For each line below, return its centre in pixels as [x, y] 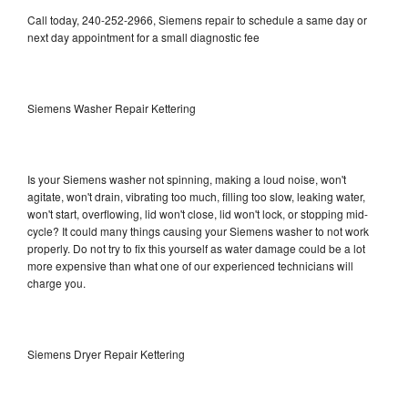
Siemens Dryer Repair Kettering [106, 353]
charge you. [56, 282]
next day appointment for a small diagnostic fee [143, 36]
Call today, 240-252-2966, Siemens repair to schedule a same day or [197, 19]
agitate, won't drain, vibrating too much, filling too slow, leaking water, [196, 196]
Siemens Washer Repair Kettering [112, 107]
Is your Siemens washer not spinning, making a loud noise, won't [187, 178]
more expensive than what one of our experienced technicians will [190, 265]
